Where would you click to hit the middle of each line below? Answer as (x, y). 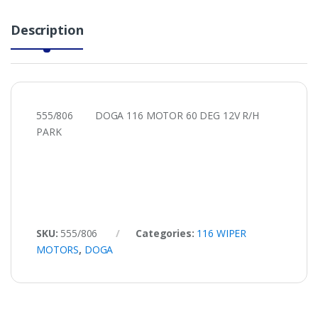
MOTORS (58, 250)
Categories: (166, 234)
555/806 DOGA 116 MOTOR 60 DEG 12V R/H (148, 116)
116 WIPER (222, 234)
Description (47, 30)
